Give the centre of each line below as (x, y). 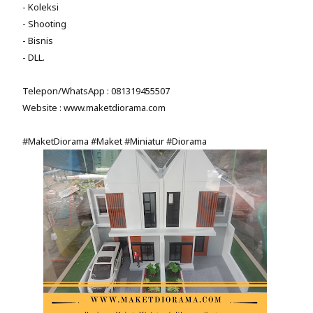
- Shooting (45, 23)
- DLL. (35, 57)
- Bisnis (39, 40)
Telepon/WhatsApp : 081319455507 (96, 90)
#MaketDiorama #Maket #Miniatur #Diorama (115, 141)
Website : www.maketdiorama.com (94, 107)
